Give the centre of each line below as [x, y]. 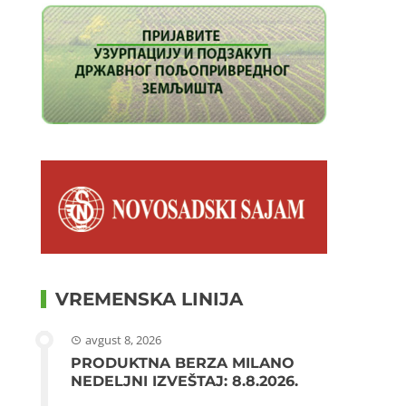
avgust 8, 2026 [124, 340]
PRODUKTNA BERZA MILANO [183, 363]
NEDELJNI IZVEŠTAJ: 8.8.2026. [185, 382]
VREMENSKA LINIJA [150, 300]
